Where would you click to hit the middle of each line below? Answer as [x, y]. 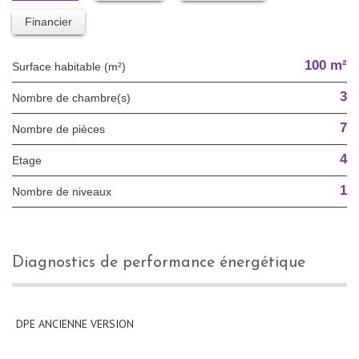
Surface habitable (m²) [73, 66]
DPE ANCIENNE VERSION [75, 323]
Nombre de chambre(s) [75, 97]
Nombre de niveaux [66, 191]
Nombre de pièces [63, 129]
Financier [48, 21]
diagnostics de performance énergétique [165, 262]
